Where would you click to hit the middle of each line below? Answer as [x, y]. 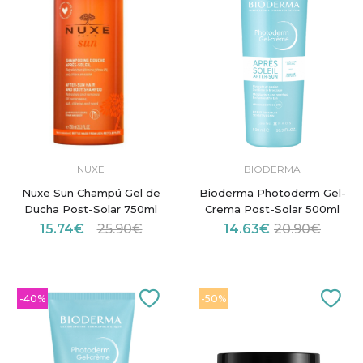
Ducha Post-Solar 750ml [91, 209]
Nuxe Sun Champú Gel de [91, 192]
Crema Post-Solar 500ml [272, 209]
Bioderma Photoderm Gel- [272, 192]
